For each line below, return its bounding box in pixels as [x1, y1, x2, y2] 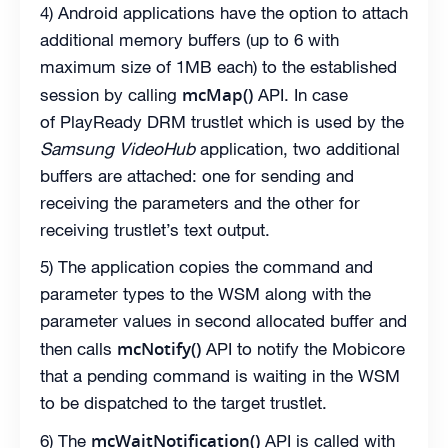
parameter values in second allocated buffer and [40, 309, 407, 332]
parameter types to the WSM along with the [40, 282, 371, 305]
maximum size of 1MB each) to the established [40, 55, 397, 78]
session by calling [40, 83, 182, 106]
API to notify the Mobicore [201, 337, 405, 360]
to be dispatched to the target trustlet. [40, 391, 327, 414]
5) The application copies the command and [40, 255, 373, 278]
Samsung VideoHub [40, 137, 195, 160]
